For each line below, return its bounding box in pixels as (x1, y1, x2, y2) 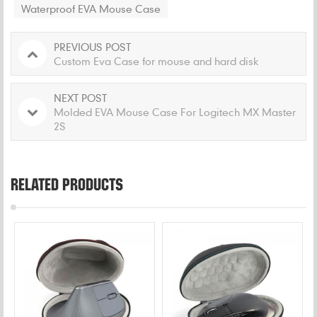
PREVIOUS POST (54, 40, 131, 53)
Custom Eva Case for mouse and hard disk (54, 54, 259, 67)
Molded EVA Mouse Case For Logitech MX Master (54, 105, 296, 118)
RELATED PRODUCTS (11, 173, 123, 195)
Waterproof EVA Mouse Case (21, 1, 161, 15)
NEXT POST (54, 91, 107, 104)
